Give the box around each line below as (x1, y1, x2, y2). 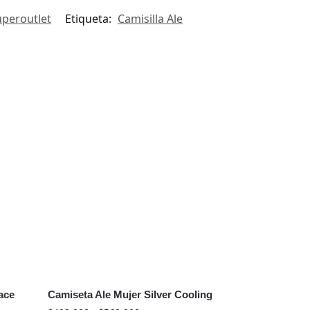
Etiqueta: (65, 10, 114, 26)
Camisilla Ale (118, 10, 183, 26)
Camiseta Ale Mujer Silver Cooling (48, 289, 213, 301)
